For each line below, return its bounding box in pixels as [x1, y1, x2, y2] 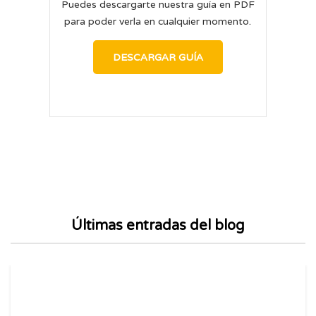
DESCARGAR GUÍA [112, 50, 203, 63]
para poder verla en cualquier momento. [64, 14, 252, 28]
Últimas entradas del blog [71, 217, 245, 234]
